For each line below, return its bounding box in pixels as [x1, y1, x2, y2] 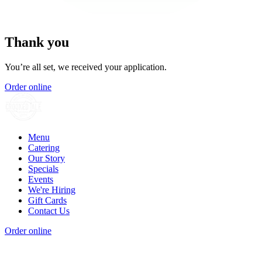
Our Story [28, 153, 65, 163]
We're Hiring [28, 184, 75, 195]
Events [28, 174, 53, 184]
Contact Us [28, 205, 70, 216]
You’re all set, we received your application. [5, 61, 167, 72]
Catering [28, 142, 60, 153]
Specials [28, 163, 58, 174]
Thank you [5, 34, 69, 50]
